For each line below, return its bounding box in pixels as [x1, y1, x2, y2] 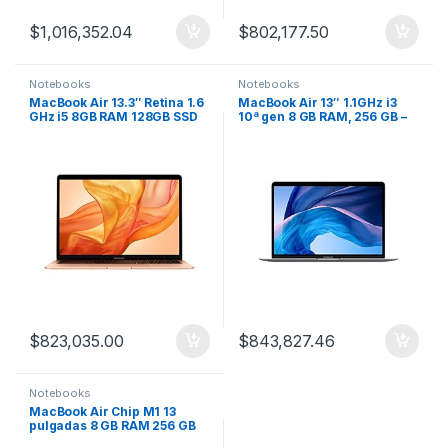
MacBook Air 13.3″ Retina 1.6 [29, 95, 205, 111]
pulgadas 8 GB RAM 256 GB [29, 417, 196, 433]
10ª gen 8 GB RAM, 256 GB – [238, 109, 407, 125]
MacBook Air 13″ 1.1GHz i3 [238, 95, 397, 111]
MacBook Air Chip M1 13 [29, 403, 176, 419]
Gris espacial [238, 123, 322, 139]
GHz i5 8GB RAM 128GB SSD [29, 109, 198, 125]
